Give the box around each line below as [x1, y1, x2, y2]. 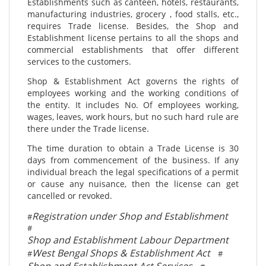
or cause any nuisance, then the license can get [27, 178, 239, 190]
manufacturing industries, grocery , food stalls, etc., [27, 8, 239, 20]
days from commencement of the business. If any [27, 154, 239, 166]
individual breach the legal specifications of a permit [27, 166, 239, 178]
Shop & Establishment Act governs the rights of [27, 75, 239, 87]
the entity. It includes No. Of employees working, [27, 99, 239, 111]
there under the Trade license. [27, 123, 149, 135]
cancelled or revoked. [27, 190, 112, 202]
